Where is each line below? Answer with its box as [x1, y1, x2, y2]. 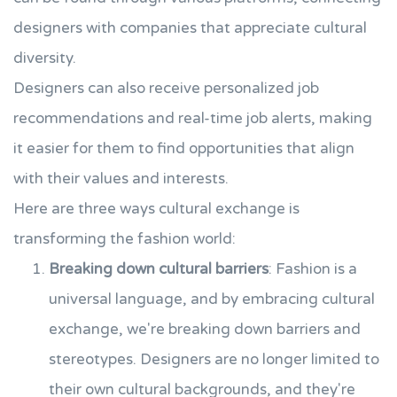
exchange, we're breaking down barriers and [49, 320, 361, 339]
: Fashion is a [269, 260, 357, 278]
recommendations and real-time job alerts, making [13, 109, 372, 128]
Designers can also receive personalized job [13, 79, 319, 97]
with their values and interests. [13, 169, 229, 188]
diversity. [13, 49, 76, 67]
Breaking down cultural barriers [49, 260, 269, 278]
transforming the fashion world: [13, 230, 236, 248]
